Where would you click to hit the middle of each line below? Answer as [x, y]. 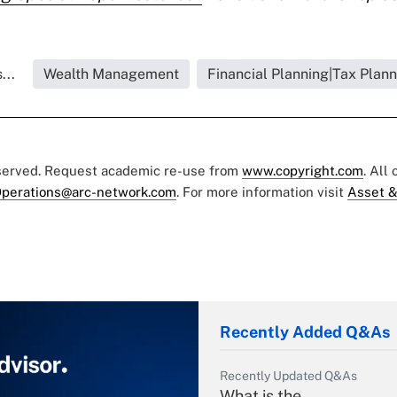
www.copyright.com [303, 171]
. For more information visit [262, 192]
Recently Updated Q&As [288, 376]
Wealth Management [111, 74]
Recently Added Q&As [305, 332]
